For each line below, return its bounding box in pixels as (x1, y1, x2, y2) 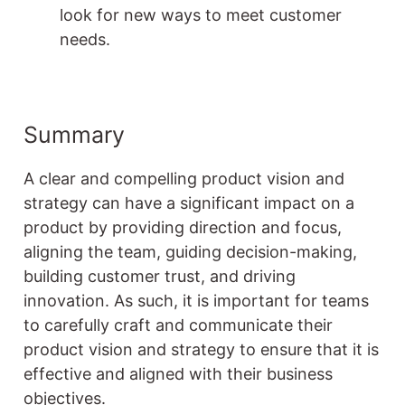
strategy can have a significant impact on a (24, 193, 354, 212)
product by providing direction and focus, (24, 217, 342, 237)
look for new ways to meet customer (60, 5, 342, 25)
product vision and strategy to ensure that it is (24, 339, 379, 359)
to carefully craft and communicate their (24, 315, 333, 334)
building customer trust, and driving (24, 266, 296, 286)
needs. (60, 30, 110, 50)
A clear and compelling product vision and (24, 168, 344, 188)
